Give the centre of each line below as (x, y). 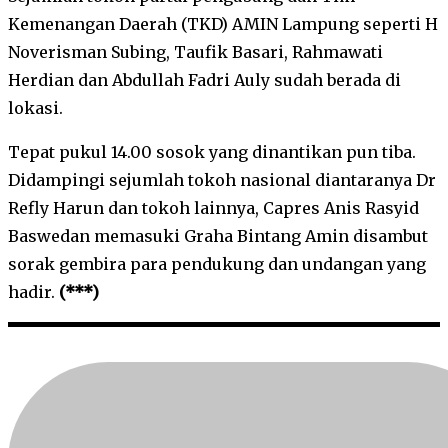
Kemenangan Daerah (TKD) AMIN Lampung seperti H (223, 24)
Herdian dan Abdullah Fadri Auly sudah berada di (204, 80)
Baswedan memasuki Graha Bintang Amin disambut (218, 236)
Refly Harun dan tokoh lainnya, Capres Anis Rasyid (213, 208)
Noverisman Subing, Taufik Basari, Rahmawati (195, 52)
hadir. (33, 292)
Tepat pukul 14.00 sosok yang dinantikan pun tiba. (212, 152)
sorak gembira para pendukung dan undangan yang (217, 264)
